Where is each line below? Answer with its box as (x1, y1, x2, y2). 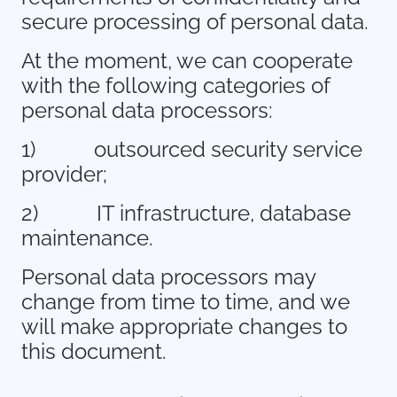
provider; (21, 161, 107, 187)
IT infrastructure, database (97, 200, 351, 226)
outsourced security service (94, 136, 362, 162)
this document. (21, 339, 167, 364)
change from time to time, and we (21, 289, 350, 315)
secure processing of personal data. (21, 9, 369, 35)
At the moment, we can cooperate (21, 48, 353, 74)
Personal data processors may (21, 264, 315, 290)
